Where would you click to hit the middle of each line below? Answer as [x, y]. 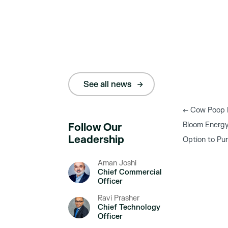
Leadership [96, 140]
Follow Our [95, 127]
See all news [107, 84]
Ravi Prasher [118, 198]
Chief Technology [129, 207]
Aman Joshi [117, 163]
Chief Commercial [130, 172]
